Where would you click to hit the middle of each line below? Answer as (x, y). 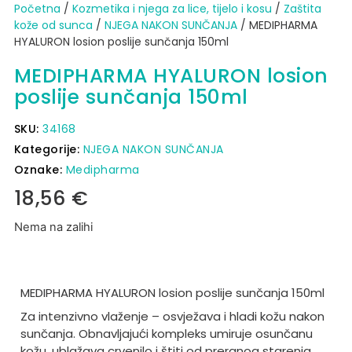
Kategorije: (48, 149)
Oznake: (40, 169)
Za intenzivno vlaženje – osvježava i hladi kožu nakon (172, 317)
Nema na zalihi (53, 227)
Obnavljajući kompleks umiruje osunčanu (195, 334)
